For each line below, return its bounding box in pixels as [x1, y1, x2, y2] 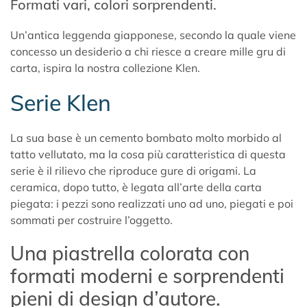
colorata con [135, 241, 249, 265]
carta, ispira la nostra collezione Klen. [10, 60, 200, 75]
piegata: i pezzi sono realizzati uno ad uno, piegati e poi [10, 196, 293, 210]
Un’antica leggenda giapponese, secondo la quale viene [10, 27, 296, 42]
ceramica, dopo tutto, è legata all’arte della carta [10, 180, 262, 194]
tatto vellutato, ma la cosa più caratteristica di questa [10, 147, 286, 161]
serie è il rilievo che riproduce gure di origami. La [10, 163, 256, 177]
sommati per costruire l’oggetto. [10, 212, 173, 227]
